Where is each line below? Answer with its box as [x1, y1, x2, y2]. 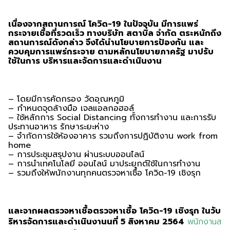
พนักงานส [184, 216, 221, 228]
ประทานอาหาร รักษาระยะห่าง [8, 121, 109, 133]
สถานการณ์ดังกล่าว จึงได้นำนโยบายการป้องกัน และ [8, 36, 204, 49]
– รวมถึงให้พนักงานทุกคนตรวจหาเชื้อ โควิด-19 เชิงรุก [8, 167, 201, 179]
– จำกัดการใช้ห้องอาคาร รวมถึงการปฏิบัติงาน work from [8, 130, 218, 142]
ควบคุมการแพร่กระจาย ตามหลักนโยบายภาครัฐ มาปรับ [8, 46, 214, 58]
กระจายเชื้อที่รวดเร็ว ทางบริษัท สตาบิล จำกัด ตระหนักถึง [8, 27, 221, 40]
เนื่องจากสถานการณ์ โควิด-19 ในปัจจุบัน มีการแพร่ [8, 18, 198, 30]
